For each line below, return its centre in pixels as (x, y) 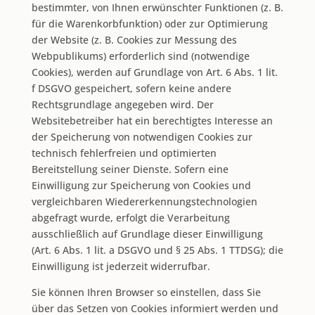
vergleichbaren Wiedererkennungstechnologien (144, 201)
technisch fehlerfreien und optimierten (124, 153)
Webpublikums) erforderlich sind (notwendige (140, 56)
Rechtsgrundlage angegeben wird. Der (122, 104)
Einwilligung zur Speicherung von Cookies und (141, 185)
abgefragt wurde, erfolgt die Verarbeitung (130, 217)
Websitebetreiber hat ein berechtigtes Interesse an (152, 120)
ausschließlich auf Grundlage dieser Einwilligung (147, 233)
